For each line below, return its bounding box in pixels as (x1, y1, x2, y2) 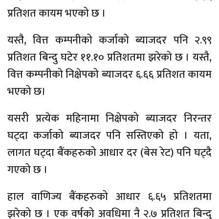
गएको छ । (7, 161, 48, 179)
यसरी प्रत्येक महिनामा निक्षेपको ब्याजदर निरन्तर (7, 109, 212, 128)
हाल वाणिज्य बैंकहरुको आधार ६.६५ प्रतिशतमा (7, 188, 212, 206)
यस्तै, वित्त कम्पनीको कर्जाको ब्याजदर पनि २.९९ (7, 31, 212, 49)
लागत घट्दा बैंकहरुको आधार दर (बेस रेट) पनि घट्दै (7, 144, 212, 162)
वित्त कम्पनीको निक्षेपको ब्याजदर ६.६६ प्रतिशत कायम (7, 66, 212, 84)
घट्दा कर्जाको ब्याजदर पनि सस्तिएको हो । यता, (7, 127, 212, 145)
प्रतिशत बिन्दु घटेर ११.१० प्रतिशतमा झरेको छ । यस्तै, (7, 48, 212, 66)
